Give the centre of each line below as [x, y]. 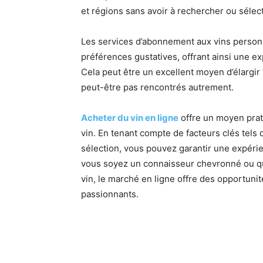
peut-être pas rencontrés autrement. [159, 87]
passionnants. [111, 194]
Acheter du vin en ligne [130, 118]
